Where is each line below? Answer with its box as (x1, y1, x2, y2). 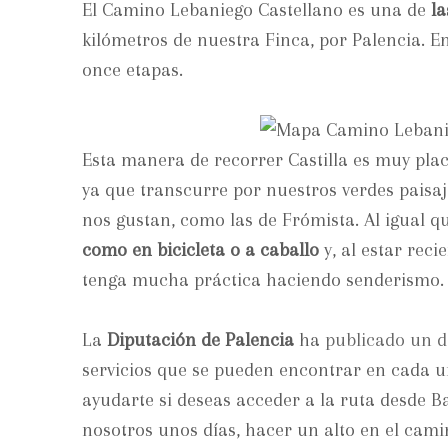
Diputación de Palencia (107, 328, 294, 351)
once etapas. (82, 58, 183, 81)
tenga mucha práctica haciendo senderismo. (82, 268, 444, 291)
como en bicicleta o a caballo (82, 238, 319, 261)
